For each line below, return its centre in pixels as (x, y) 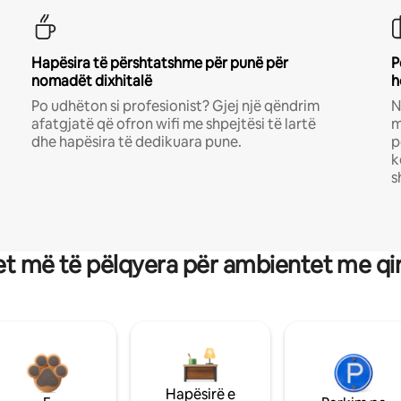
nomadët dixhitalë (91, 81)
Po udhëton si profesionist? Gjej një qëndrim (175, 106)
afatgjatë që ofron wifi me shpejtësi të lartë (173, 124)
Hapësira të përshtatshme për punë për (159, 63)
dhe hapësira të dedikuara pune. (136, 142)
